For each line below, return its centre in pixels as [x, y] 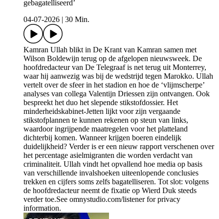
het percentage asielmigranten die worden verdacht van [108, 155]
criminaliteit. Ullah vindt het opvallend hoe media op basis [113, 164]
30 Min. [77, 20]
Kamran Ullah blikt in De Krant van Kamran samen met [110, 50]
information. [42, 208]
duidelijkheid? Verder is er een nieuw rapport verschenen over [119, 147]
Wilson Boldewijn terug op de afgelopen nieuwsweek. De [113, 59]
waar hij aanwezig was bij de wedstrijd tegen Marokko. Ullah [118, 76]
